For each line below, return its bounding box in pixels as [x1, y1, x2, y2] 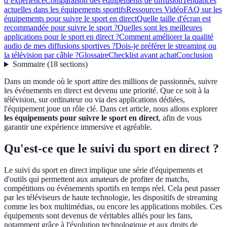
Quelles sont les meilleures [118, 23, 202, 32]
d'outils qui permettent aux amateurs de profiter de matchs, [4, 175, 190, 184]
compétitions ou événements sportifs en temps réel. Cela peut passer [4, 184, 220, 193]
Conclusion [176, 51, 213, 60]
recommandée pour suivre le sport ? [4, 23, 118, 32]
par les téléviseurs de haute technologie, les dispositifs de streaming [4, 193, 217, 202]
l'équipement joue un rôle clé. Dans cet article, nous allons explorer [4, 104, 217, 113]
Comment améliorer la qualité [119, 32, 213, 42]
